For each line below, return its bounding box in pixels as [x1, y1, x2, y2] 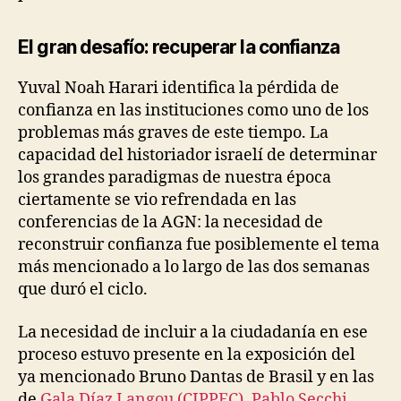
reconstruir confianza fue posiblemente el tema [18, 235, 380, 256]
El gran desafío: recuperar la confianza [18, 36, 339, 59]
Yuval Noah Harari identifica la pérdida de [18, 78, 339, 99]
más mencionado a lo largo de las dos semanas [18, 257, 370, 278]
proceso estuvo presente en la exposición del [18, 344, 355, 365]
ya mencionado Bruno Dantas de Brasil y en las [18, 366, 374, 388]
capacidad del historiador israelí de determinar [18, 145, 377, 166]
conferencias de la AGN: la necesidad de [18, 212, 323, 234]
